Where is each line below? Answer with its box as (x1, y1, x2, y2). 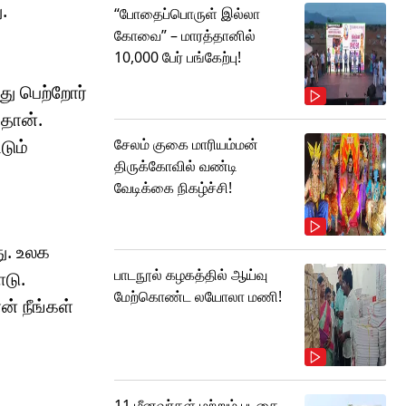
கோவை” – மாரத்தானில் (114, 25, 256, 45)
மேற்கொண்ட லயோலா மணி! (114, 286, 282, 306)
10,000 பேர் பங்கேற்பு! (114, 47, 241, 67)
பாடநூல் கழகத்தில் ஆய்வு (114, 265, 267, 285)
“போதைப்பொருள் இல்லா (114, 4, 260, 24)
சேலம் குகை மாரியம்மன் (114, 134, 258, 154)
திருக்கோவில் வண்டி (114, 156, 237, 176)
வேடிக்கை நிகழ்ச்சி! (114, 178, 232, 198)
